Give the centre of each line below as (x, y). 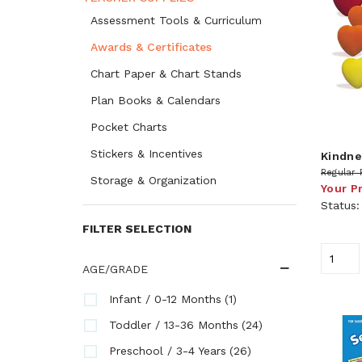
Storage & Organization (154, 180)
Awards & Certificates (151, 47)
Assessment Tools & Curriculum (176, 20)
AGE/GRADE (115, 269)
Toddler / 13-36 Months (174, 325)
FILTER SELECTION (137, 229)
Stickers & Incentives (147, 154)
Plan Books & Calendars (156, 100)
